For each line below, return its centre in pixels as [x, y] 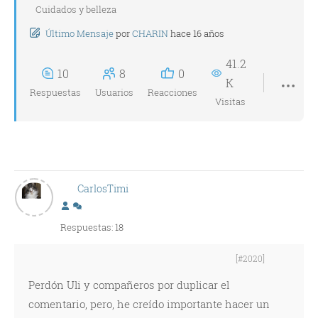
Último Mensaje [79, 33]
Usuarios [114, 92]
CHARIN [150, 33]
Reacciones [172, 92]
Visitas [230, 102]
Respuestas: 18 [92, 227]
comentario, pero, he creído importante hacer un [149, 304]
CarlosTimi [103, 188]
